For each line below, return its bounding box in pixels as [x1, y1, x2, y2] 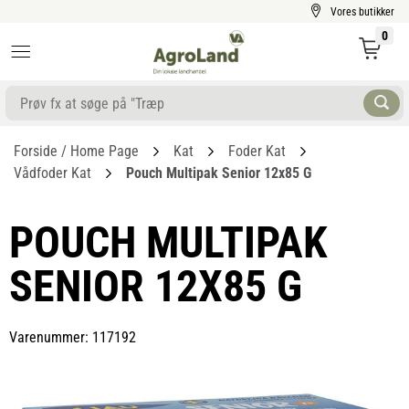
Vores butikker [330, 5, 394, 18]
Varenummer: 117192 [9, 329, 136, 346]
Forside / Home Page [14, 142, 139, 160]
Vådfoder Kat [14, 164, 91, 182]
